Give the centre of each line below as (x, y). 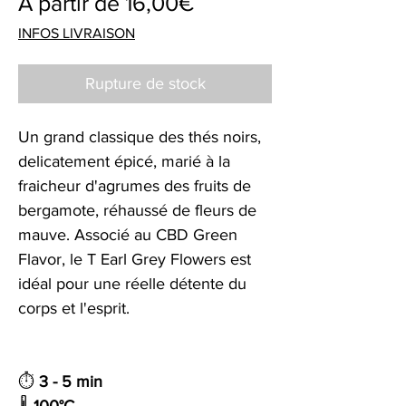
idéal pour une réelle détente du (132, 283)
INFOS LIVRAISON (77, 33)
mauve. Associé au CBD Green (128, 234)
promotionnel (259, 29)
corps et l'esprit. (74, 308)
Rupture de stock (145, 83)
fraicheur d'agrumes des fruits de (135, 185)
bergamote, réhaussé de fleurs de (137, 210)
